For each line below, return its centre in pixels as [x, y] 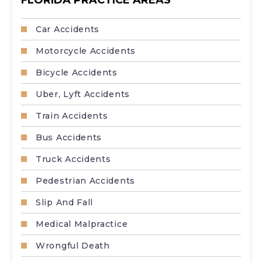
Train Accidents [72, 116]
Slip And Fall [65, 202]
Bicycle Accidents [77, 72]
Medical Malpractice [82, 224]
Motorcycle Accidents [86, 51]
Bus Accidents [69, 137]
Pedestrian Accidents [85, 180]
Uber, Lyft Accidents [83, 94]
